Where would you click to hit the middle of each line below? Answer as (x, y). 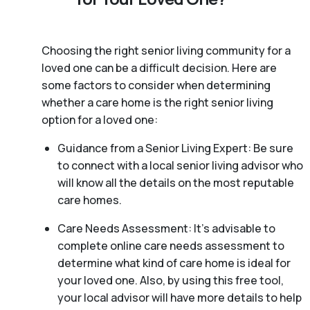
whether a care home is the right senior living (157, 102)
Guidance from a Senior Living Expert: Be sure (175, 148)
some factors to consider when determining (156, 85)
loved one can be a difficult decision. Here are (159, 67)
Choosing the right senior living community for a (166, 50)
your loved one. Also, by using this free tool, (170, 280)
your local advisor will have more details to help (179, 297)
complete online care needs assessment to (171, 245)
